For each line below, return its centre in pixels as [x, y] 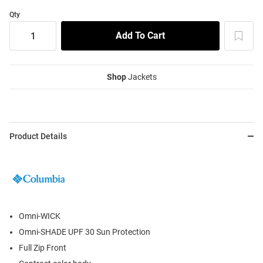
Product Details [38, 136]
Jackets [141, 77]
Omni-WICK [40, 216]
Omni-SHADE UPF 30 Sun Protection [85, 232]
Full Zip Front [43, 248]
